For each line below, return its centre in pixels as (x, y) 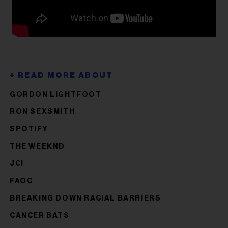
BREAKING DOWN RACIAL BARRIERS (85, 198)
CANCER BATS (40, 216)
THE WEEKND (37, 146)
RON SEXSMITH (42, 112)
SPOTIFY (29, 129)
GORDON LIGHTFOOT (56, 94)
